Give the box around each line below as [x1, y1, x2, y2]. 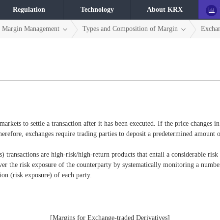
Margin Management [2, 25, 59, 32]
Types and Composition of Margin [82, 25, 178, 32]
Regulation [13, 6, 45, 13]
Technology [80, 6, 114, 13]
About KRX [146, 6, 183, 13]
